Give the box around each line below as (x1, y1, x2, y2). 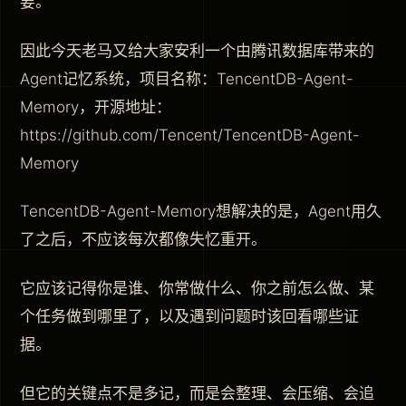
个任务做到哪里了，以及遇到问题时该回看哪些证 (20, 307, 359, 326)
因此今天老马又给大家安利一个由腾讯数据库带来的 (20, 41, 374, 60)
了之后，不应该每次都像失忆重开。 (20, 230, 266, 249)
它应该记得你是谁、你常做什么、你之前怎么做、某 (20, 279, 374, 298)
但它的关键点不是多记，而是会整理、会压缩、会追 (20, 384, 374, 403)
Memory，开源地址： (20, 97, 171, 116)
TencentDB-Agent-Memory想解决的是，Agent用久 (20, 202, 382, 221)
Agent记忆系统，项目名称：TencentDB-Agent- (20, 69, 353, 88)
